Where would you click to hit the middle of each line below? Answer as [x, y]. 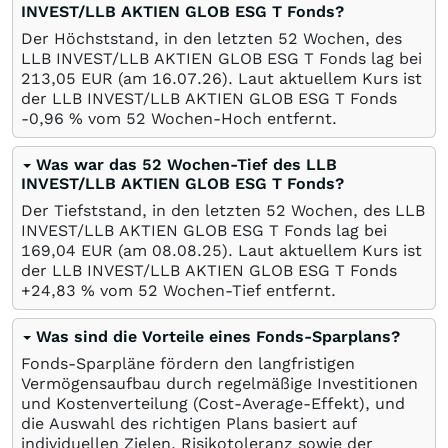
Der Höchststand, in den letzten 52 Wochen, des [211, 38]
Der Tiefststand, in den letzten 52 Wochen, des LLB [223, 210]
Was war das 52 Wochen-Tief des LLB [186, 164]
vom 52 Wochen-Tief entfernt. [215, 290]
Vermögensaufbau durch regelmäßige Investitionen [219, 383]
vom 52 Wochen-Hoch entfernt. [210, 118]
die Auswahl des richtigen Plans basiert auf [189, 423]
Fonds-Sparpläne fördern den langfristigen [188, 363]
